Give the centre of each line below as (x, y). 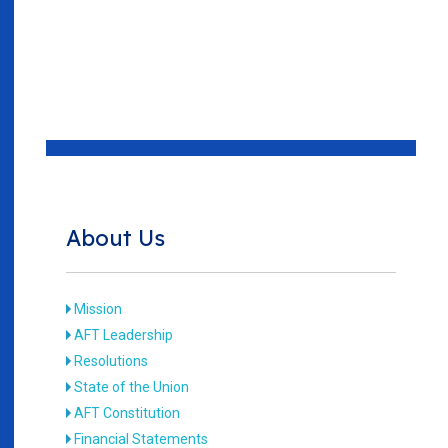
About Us (115, 237)
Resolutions (111, 360)
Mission (98, 308)
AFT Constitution (127, 412)
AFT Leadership (124, 334)
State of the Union (132, 386)
